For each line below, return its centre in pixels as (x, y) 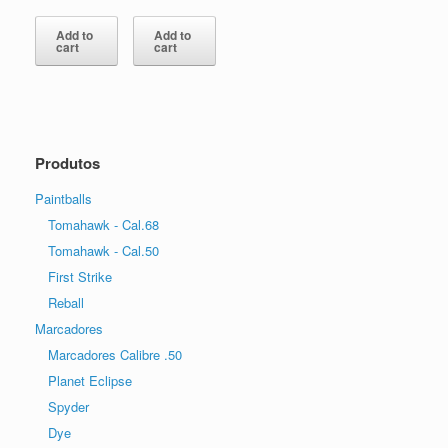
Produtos (67, 163)
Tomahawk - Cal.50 (103, 251)
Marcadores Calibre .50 (115, 355)
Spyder (68, 407)
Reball (66, 303)
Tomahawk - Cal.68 (103, 225)
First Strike (80, 277)
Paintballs (63, 199)
